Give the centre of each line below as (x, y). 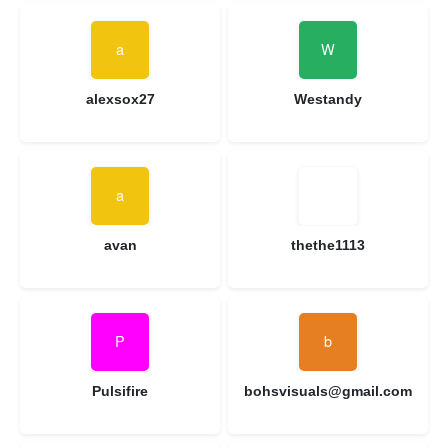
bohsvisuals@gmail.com (328, 390)
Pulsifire (120, 390)
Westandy (328, 98)
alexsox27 (120, 98)
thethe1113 (328, 244)
